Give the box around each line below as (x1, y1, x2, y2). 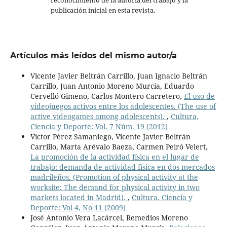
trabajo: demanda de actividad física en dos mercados (30, 162, 215, 172)
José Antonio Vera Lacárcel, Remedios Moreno (30, 213, 188, 223)
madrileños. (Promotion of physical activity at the (30, 172, 198, 182)
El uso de (183, 91, 215, 101)
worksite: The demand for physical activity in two (30, 182, 200, 193)
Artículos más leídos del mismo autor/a (10, 51, 177, 61)
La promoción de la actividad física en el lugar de (30, 152, 199, 162)
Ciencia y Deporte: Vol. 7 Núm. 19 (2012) (30, 122, 168, 132)
